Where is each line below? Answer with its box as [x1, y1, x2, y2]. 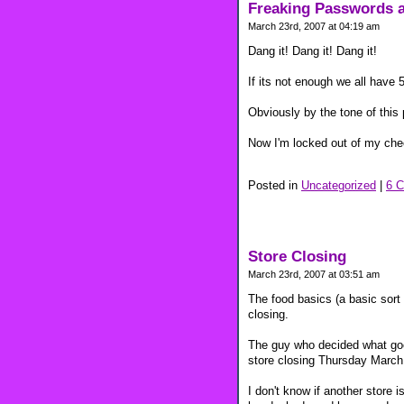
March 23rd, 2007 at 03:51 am [248, 268, 380, 280]
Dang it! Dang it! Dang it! [248, 44, 377, 59]
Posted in [248, 178, 301, 192]
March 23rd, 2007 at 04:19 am [248, 21, 380, 32]
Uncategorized [301, 178, 376, 192]
